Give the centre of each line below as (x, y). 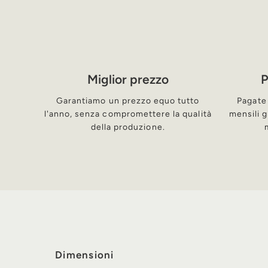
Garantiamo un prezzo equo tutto (128, 101)
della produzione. (128, 127)
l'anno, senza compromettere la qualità (128, 114)
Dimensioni (85, 255)
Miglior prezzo (128, 80)
